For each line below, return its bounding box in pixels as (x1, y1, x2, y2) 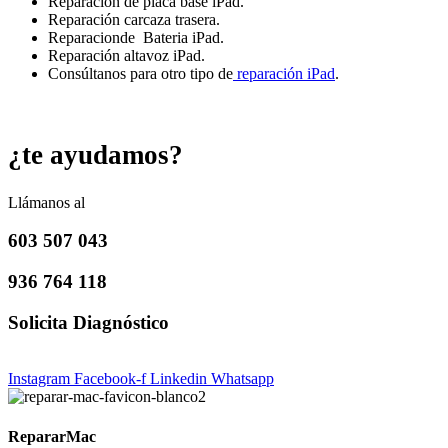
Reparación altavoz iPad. (48, 47, 205, 65)
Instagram (8, 370, 70, 388)
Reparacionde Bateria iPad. (48, 29, 224, 47)
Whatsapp (211, 370, 274, 388)
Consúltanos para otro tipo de (48, 65, 233, 83)
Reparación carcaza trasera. (48, 11, 220, 29)
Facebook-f (74, 370, 146, 388)
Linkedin (150, 370, 207, 388)
